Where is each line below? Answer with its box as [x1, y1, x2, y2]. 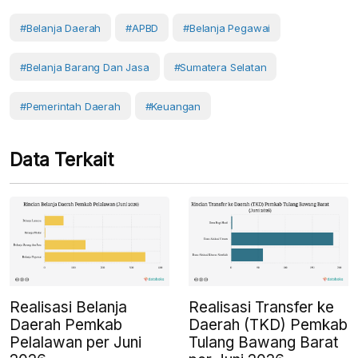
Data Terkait [10, 149, 113, 172]
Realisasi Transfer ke [189, 298, 334, 317]
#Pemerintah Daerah [20, 100, 121, 113]
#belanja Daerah [20, 22, 101, 35]
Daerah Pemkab [10, 316, 122, 335]
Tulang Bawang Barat [189, 333, 338, 352]
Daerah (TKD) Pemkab [189, 316, 348, 335]
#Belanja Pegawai [183, 22, 271, 35]
